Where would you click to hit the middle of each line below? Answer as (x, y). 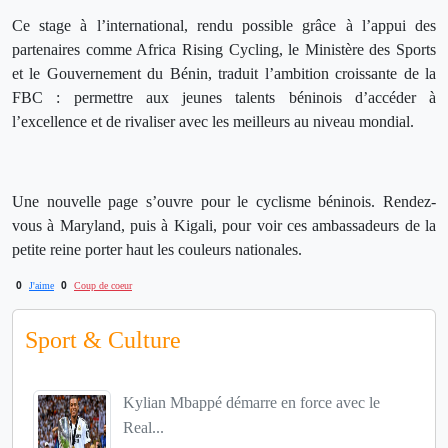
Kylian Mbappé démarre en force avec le (252, 403)
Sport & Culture (103, 340)
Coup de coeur (103, 286)
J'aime (41, 286)
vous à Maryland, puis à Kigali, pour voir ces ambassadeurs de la (224, 226)
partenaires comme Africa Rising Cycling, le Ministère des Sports (224, 50)
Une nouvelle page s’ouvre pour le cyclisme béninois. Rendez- (224, 202)
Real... (144, 428)
